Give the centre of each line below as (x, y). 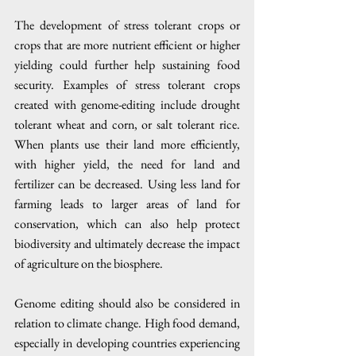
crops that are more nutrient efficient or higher (127, 45)
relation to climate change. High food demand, (127, 323)
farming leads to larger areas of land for (127, 204)
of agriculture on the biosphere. (89, 263)
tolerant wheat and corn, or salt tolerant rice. (127, 124)
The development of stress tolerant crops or (127, 25)
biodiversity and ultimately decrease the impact (127, 244)
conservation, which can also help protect (127, 224)
